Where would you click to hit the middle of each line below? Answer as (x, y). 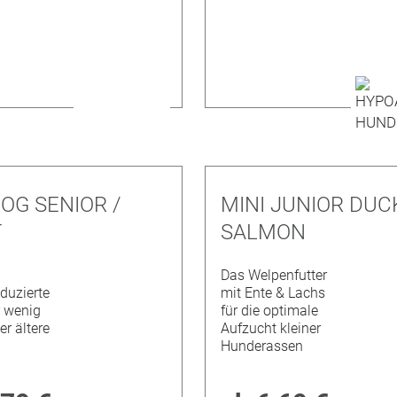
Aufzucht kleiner (271, 329)
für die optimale (270, 311)
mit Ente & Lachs (273, 293)
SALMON (264, 232)
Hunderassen (262, 346)
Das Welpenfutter (274, 276)
